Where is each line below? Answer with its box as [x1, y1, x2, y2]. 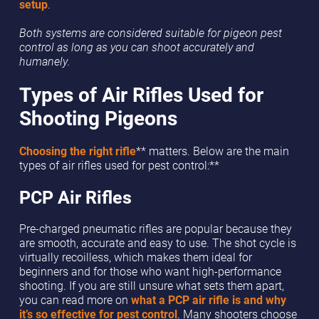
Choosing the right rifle [19, 144, 136, 159]
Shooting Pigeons [19, 104, 177, 132]
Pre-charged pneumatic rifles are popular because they [19, 221, 292, 236]
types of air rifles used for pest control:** [19, 158, 219, 173]
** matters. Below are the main [135, 144, 289, 159]
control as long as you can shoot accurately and [19, 40, 254, 55]
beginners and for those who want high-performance [19, 264, 281, 279]
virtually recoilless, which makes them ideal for [19, 250, 252, 265]
